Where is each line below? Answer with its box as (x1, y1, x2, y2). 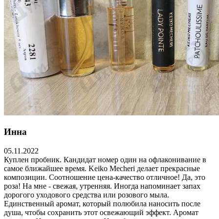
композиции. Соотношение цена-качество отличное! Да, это (4, 173, 205, 181)
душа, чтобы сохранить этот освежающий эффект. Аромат (4, 208, 198, 217)
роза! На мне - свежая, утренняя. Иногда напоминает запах (4, 181, 200, 190)
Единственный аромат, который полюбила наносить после (4, 199, 200, 208)
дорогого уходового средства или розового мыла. (4, 190, 169, 199)
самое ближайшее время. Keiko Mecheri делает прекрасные (4, 164, 200, 173)
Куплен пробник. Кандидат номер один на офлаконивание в (4, 155, 206, 164)
